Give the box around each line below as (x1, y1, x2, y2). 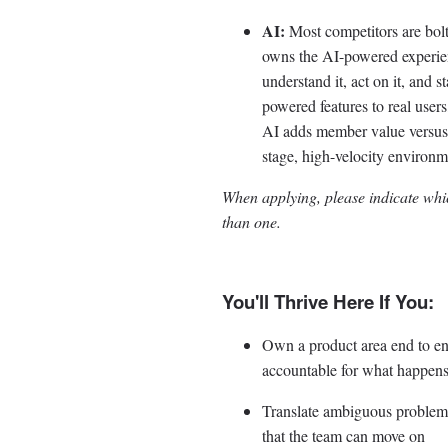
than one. (222, 211, 281, 233)
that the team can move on (262, 424, 425, 446)
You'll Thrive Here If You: (222, 288, 434, 316)
